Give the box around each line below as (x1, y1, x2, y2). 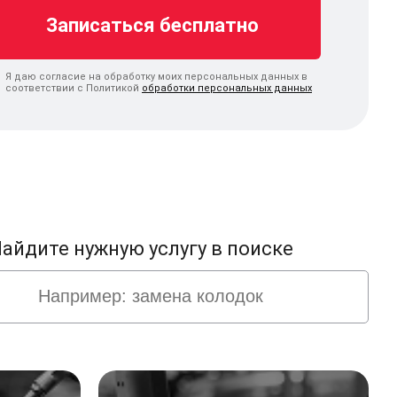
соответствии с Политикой (5, 82, 142, 94)
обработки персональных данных (142, 82, 312, 94)
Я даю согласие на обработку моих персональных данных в (5, 70, 307, 82)
